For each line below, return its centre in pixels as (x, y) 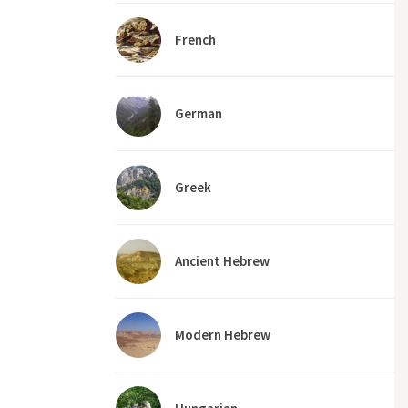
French (195, 40)
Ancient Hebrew (222, 261)
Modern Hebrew (223, 335)
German (199, 113)
